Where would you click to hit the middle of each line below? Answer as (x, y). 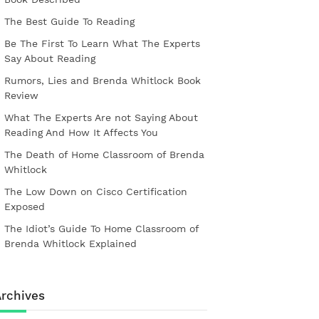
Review (21, 96)
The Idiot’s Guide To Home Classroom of (101, 229)
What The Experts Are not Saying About (101, 118)
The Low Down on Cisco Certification (96, 192)
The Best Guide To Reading (69, 22)
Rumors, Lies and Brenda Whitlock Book (103, 81)
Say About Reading (50, 59)
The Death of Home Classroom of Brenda (104, 155)
